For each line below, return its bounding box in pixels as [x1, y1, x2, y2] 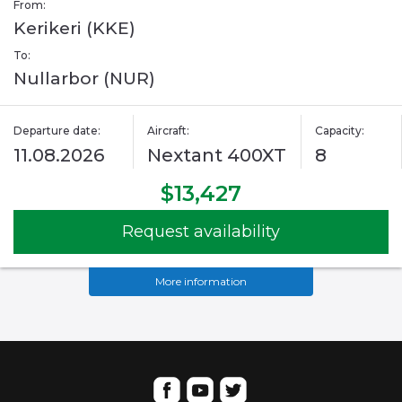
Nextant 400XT [147, 144, 287, 167]
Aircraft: [147, 124, 190, 138]
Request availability [122, 222, 280, 242]
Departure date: [13, 124, 100, 138]
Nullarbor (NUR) [13, 68, 155, 90]
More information [155, 275, 247, 289]
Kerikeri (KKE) [13, 18, 135, 39]
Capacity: [314, 124, 364, 138]
